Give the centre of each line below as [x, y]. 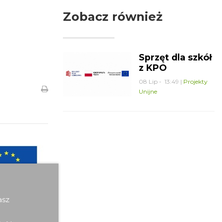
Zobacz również [113, 16]
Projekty [195, 81]
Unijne [148, 91]
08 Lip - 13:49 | [161, 81]
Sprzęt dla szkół [175, 57]
